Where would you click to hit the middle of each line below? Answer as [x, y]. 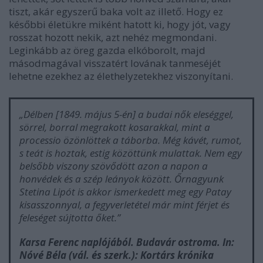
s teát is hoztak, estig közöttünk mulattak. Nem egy [131, 153]
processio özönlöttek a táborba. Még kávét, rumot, [131, 140]
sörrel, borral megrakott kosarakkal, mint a [115, 127]
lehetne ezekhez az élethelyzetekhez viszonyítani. [121, 76]
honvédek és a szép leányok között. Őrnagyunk [122, 179]
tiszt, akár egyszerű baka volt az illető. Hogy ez [116, 12]
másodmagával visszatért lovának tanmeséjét [115, 63]
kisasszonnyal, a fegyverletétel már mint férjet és [124, 205]
